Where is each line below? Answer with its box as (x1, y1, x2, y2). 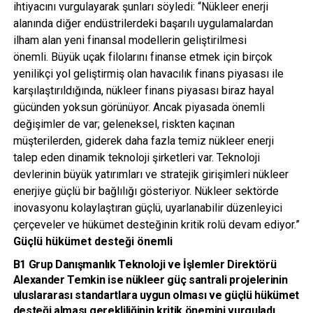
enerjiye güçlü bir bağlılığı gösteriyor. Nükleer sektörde (13, 184, 279, 198)
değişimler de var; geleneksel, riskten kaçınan (13, 117, 235, 131)
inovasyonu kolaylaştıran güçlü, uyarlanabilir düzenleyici (13, 201, 282, 214)
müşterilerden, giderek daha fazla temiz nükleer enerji (13, 133, 274, 147)
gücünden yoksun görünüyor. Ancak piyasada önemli (13, 100, 265, 114)
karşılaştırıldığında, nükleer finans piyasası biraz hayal (13, 83, 274, 97)
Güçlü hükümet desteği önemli (13, 234, 173, 248)
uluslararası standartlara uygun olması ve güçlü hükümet (13, 288, 300, 302)
